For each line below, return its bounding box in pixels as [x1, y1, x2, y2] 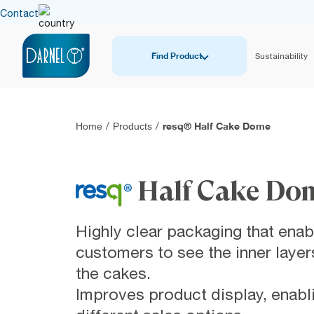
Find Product [151, 50, 203, 61]
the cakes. [75, 264, 151, 283]
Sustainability [254, 50, 308, 61]
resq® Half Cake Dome [162, 120, 271, 132]
